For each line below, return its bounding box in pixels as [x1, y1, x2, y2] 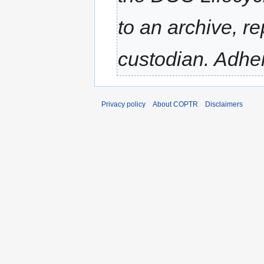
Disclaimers [205, 100, 243, 108]
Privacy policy [101, 100, 146, 108]
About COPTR [153, 100, 198, 108]
